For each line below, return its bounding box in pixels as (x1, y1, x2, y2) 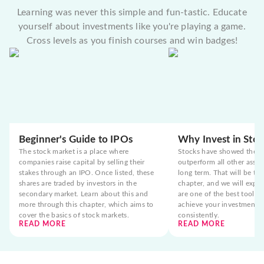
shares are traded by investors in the (19, 180, 137, 187)
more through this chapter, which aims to (19, 201, 154, 209)
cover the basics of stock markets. (19, 212, 129, 219)
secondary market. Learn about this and (19, 190, 148, 198)
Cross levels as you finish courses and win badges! (26, 36, 237, 46)
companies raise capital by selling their (19, 159, 145, 166)
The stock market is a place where (19, 148, 129, 156)
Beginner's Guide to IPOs (19, 134, 133, 145)
